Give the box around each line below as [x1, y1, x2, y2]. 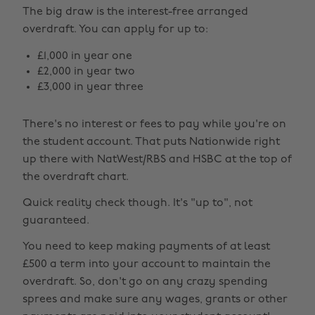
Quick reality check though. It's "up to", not [22, 198, 252, 209]
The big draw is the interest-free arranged [22, 6, 248, 18]
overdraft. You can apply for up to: [22, 24, 208, 35]
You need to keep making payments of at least [22, 241, 270, 252]
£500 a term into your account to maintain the [22, 259, 271, 270]
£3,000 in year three [37, 82, 143, 93]
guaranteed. [22, 215, 89, 226]
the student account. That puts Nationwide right [22, 136, 280, 148]
